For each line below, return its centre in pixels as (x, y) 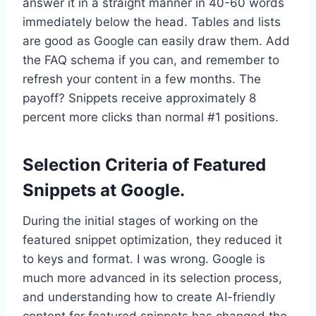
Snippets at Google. (104, 190)
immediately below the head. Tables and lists (152, 22)
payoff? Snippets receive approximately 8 (139, 98)
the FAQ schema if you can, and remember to (151, 60)
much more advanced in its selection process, (152, 278)
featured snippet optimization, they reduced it (152, 239)
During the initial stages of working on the (140, 220)
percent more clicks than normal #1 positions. (152, 117)
